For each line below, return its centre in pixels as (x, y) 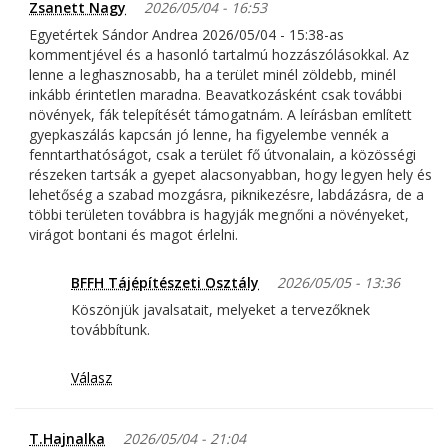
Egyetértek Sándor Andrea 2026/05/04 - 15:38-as (186, 35)
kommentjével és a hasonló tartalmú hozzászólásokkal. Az (219, 55)
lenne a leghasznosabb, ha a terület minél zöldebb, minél (212, 75)
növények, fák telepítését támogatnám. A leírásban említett (220, 115)
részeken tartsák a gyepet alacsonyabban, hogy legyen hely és (230, 175)
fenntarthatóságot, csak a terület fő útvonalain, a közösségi (222, 155)
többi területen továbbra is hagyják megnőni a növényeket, (219, 215)
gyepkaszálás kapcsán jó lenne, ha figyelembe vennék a (209, 135)
